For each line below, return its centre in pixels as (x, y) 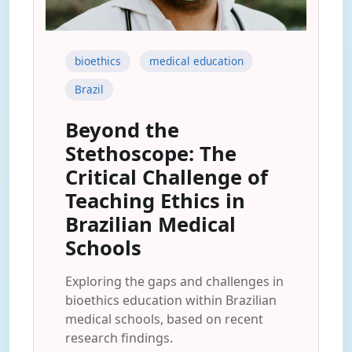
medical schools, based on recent (164, 319)
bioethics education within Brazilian (171, 300)
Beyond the (122, 130)
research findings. (119, 338)
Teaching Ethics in (155, 201)
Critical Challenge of (167, 177)
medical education (196, 61)
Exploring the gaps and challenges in (174, 281)
